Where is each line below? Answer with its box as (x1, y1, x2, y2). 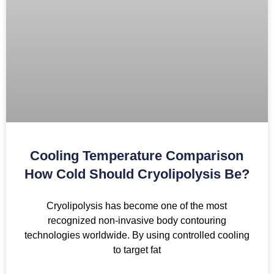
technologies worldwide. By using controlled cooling (24, 230, 250, 241)
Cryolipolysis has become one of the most (46, 201, 228, 212)
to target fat (113, 245, 161, 256)
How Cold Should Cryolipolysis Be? (24, 166, 250, 182)
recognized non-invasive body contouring (47, 215, 226, 226)
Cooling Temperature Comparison (30, 148, 244, 164)
